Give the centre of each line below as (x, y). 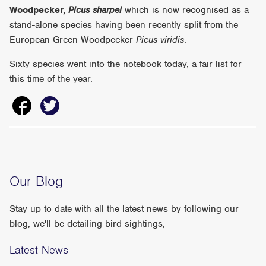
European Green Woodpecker (73, 39)
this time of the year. (51, 79)
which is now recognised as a (187, 10)
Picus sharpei (97, 10)
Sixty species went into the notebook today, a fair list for (126, 64)
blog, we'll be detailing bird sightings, (89, 224)
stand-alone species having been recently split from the (124, 25)
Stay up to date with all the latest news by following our (124, 209)
